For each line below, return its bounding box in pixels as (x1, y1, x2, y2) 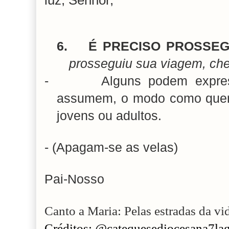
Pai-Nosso (44, 172, 104, 187)
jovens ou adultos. (57, 109, 162, 123)
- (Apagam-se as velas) (44, 141, 178, 155)
